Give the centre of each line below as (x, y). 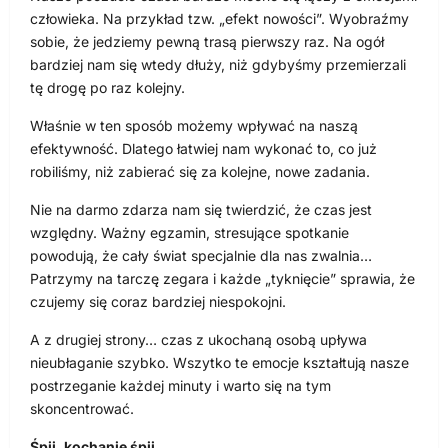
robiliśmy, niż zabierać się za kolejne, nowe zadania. (200, 172)
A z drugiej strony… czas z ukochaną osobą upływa (198, 340)
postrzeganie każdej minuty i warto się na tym (180, 386)
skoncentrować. (82, 409)
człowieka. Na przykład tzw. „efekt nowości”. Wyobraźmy (219, 19)
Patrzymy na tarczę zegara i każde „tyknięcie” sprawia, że (222, 279)
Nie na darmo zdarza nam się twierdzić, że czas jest (201, 210)
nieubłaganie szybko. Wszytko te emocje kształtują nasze (219, 363)
